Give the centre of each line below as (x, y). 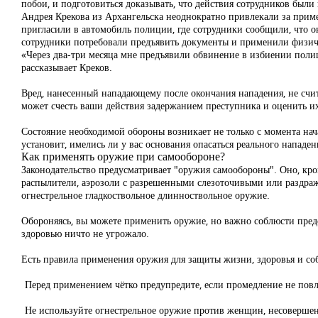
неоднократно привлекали (221, 16)
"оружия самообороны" (223, 169)
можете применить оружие (147, 220)
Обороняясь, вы (54, 220)
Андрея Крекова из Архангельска (92, 16)
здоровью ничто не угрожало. (85, 233)
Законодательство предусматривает (96, 169)
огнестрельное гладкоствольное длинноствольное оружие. (146, 195)
